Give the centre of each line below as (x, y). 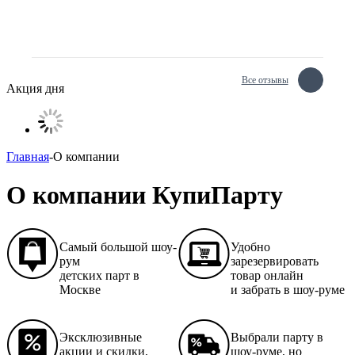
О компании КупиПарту (145, 195)
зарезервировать (275, 261)
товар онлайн (267, 275)
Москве (80, 289)
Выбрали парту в (277, 337)
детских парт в (99, 275)
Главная (28, 157)
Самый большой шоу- (118, 246)
